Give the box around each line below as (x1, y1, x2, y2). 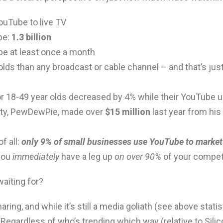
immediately (12, 151, 59, 162)
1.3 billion (11, 32, 51, 43)
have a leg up (59, 151, 114, 162)
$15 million (103, 107, 150, 117)
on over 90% (114, 151, 161, 162)
